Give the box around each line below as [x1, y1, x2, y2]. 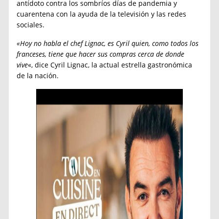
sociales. [17, 20, 45, 29]
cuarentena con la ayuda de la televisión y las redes [17, 9, 187, 19]
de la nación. [17, 70, 59, 80]
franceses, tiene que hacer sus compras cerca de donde [17, 49, 185, 59]
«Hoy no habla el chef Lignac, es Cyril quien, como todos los [17, 38, 199, 48]
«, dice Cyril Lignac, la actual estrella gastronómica [28, 60, 193, 69]
